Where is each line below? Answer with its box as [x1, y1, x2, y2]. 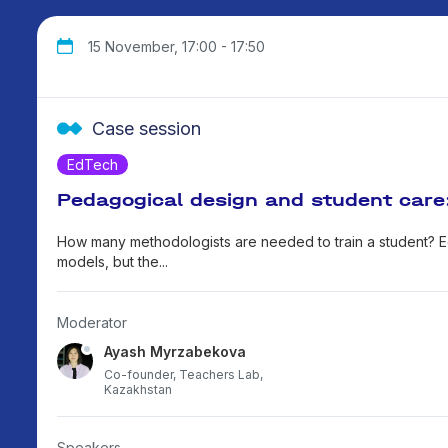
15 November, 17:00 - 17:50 [88, 37, 265, 55]
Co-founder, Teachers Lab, [104, 366, 263, 382]
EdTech [67, 155, 118, 173]
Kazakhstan [104, 381, 172, 397]
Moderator [57, 313, 127, 331]
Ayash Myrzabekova [104, 342, 246, 360]
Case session [92, 117, 201, 139]
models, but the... [57, 252, 168, 270]
